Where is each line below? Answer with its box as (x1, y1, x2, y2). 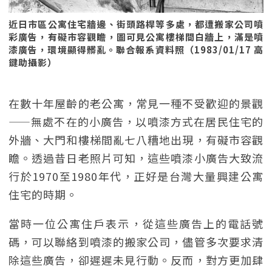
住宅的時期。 (8, 186, 78, 202)
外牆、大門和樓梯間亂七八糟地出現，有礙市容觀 (8, 132, 263, 148)
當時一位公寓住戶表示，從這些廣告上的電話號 (8, 216, 263, 231)
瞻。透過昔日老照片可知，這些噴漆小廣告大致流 (8, 150, 263, 166)
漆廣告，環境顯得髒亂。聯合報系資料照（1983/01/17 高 (8, 43, 263, 56)
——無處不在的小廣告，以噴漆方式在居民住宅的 (8, 114, 263, 129)
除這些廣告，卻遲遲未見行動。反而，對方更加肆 (8, 252, 263, 268)
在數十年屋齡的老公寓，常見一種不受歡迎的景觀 (8, 95, 263, 111)
